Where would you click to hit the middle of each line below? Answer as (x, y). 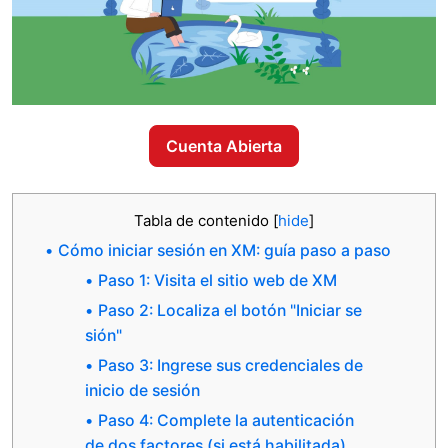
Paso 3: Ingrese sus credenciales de (230, 365)
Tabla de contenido (203, 220)
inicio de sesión (142, 390)
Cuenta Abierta (224, 145)
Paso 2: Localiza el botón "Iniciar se (230, 310)
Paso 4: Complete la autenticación (226, 420)
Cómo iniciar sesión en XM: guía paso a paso (224, 250)
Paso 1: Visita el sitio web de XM (217, 280)
